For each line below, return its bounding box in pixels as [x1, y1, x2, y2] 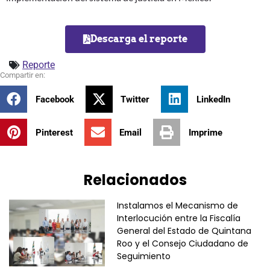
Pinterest [35, 127, 73, 138]
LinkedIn [196, 93, 230, 105]
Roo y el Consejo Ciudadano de [116, 237, 248, 250]
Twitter [121, 93, 149, 105]
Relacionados [83, 170, 187, 190]
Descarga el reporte [90, 33, 187, 45]
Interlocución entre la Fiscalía [116, 212, 240, 224]
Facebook [35, 93, 74, 105]
